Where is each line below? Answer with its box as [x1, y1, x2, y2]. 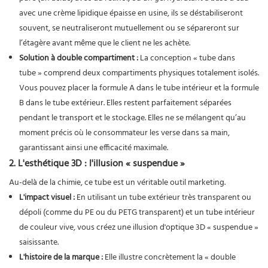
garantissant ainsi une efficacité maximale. [19, 141, 168, 155]
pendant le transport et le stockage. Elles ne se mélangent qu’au [19, 111, 246, 125]
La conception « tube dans [138, 51, 235, 65]
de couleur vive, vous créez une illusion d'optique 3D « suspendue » [19, 220, 258, 234]
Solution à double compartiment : [19, 51, 138, 65]
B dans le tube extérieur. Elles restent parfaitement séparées [19, 96, 232, 110]
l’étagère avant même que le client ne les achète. [19, 36, 190, 50]
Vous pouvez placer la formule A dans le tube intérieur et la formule [19, 81, 259, 95]
